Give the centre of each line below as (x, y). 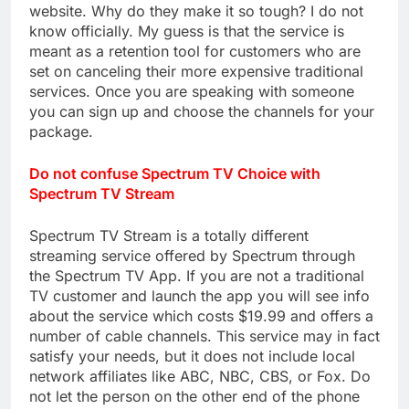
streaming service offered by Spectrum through (192, 256)
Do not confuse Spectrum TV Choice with (175, 174)
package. (61, 132)
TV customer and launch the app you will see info (199, 296)
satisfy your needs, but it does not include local (192, 357)
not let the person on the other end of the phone (194, 397)
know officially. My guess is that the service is (187, 31)
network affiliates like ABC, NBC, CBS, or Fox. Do (200, 377)
